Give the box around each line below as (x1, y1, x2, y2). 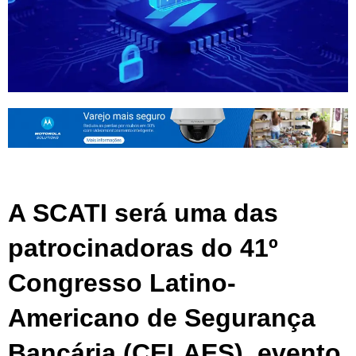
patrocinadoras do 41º (8, 233, 278, 262)
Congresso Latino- (8, 268, 236, 297)
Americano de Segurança (8, 303, 315, 332)
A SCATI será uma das (8, 198, 278, 227)
